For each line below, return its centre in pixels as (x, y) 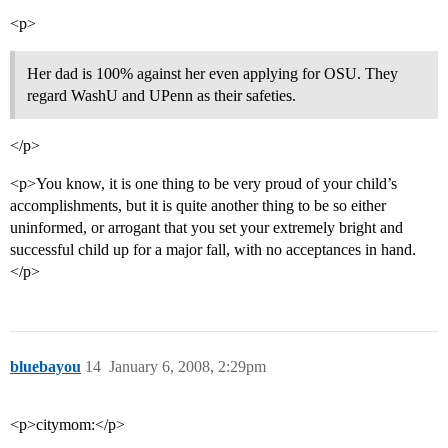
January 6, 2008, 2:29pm (187, 367)
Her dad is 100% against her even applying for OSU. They (212, 74)
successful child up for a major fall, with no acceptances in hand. (213, 250)
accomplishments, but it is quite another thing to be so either (198, 206)
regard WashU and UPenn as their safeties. (161, 96)
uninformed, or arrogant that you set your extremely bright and (206, 228)
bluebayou (45, 367)
